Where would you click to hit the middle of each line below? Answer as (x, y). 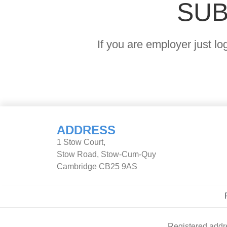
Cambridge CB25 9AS (97, 166)
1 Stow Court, (81, 142)
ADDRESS (86, 130)
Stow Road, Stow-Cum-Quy (106, 154)
